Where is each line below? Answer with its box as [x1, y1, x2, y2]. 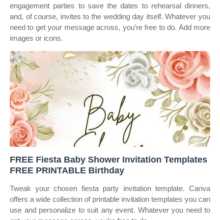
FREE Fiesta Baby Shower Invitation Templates [10, 155, 207, 165]
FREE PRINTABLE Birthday [10, 165, 124, 175]
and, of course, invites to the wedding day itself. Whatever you [10, 12, 210, 21]
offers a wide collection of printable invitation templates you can [10, 195, 210, 203]
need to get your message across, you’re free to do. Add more [10, 23, 210, 31]
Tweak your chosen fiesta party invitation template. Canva [10, 184, 210, 192]
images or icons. [10, 34, 63, 42]
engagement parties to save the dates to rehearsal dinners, [10, 1, 210, 10]
